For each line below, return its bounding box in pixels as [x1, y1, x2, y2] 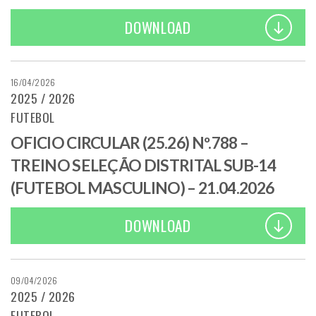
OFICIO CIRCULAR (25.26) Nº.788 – [11, 133, 249, 153]
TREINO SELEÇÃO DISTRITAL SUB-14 [11, 156, 276, 176]
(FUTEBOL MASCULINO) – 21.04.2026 [11, 178, 274, 198]
